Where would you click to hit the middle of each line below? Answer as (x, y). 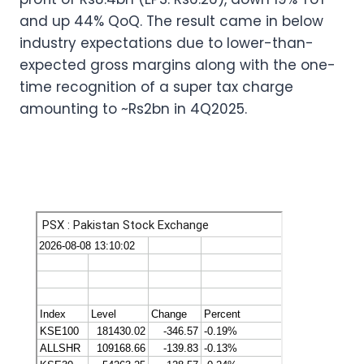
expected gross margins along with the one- (178, 65)
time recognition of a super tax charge (156, 87)
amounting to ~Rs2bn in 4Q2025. (133, 108)
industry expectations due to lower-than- (167, 43)
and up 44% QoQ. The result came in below (171, 21)
